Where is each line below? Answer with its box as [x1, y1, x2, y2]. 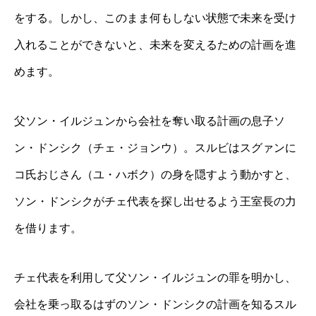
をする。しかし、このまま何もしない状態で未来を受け [14, 12, 296, 25]
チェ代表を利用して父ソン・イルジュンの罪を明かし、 [14, 272, 296, 284]
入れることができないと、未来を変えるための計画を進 [14, 39, 296, 51]
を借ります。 [14, 222, 82, 235]
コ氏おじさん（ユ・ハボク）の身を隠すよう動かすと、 [14, 169, 296, 181]
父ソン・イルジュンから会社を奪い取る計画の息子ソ [14, 115, 285, 128]
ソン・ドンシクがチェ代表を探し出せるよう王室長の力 [14, 195, 296, 208]
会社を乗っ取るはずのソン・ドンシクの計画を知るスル [14, 298, 296, 311]
